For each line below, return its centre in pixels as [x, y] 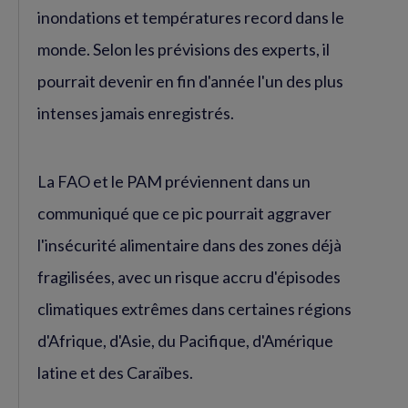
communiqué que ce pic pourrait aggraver [184, 213]
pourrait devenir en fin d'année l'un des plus [190, 81]
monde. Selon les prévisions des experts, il [184, 49]
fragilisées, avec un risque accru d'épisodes [189, 276]
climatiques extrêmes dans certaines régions [194, 308]
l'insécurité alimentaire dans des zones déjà [189, 245]
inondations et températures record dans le [191, 17]
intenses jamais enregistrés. [137, 112]
